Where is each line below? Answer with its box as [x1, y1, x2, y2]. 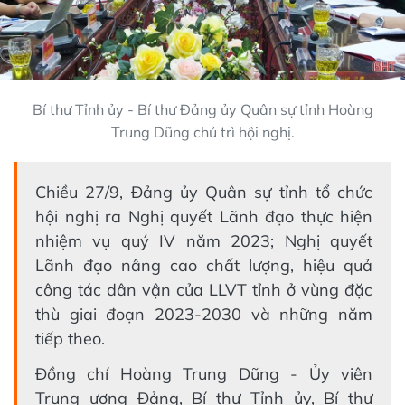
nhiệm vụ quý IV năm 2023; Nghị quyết [35, 230, 372, 251]
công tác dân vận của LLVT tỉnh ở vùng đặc [35, 278, 372, 300]
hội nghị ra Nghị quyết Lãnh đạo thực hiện [35, 205, 372, 227]
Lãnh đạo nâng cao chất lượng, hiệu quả [35, 254, 372, 276]
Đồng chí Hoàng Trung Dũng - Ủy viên [35, 363, 372, 384]
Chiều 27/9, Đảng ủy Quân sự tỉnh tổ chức [35, 181, 372, 202]
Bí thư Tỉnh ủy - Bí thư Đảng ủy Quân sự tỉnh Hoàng [32, 99, 373, 118]
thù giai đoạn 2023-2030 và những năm [35, 303, 372, 325]
